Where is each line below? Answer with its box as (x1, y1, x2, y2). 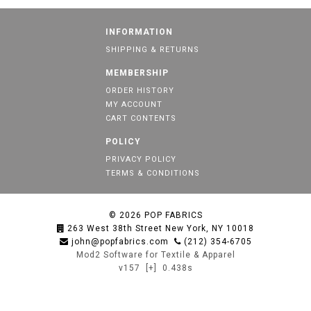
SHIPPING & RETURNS (106, 45, 199, 54)
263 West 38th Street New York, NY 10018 (67, 224, 254, 233)
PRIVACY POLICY (106, 155, 176, 164)
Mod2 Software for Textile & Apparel (76, 250, 235, 260)
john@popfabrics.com (71, 237, 169, 246)
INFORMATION (106, 27, 173, 37)
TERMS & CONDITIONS (106, 169, 200, 178)
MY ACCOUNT (106, 100, 162, 109)
